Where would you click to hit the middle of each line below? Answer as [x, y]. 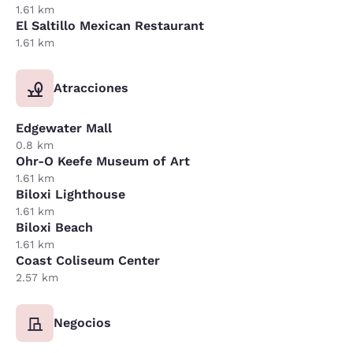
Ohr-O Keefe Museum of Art [103, 161]
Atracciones [91, 87]
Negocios [82, 322]
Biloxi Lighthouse [71, 194]
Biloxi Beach [54, 227]
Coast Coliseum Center [88, 260]
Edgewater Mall [64, 128]
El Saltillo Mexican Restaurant [110, 25]
